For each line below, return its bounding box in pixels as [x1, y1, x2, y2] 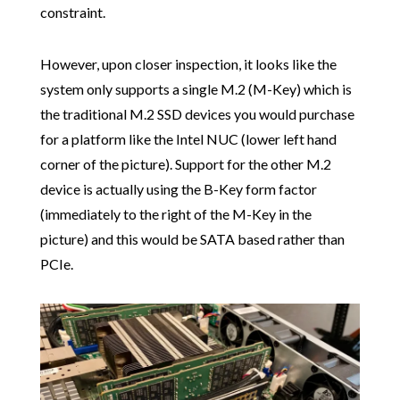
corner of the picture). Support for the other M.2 [39, 155, 331, 173]
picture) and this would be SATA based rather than [39, 230, 345, 248]
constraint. [39, 4, 105, 21]
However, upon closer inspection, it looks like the [39, 55, 337, 73]
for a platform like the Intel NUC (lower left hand [39, 130, 337, 148]
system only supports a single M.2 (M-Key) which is [39, 80, 352, 98]
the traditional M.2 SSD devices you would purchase [39, 105, 354, 123]
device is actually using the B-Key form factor [39, 180, 317, 198]
